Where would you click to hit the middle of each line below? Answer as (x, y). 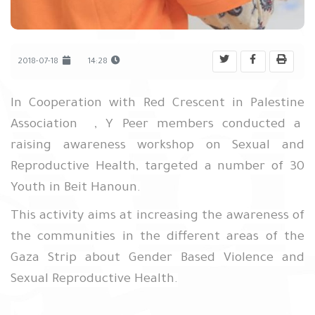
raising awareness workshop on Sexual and (157, 146)
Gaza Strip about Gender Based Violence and (157, 259)
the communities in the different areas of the (157, 238)
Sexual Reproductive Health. (94, 280)
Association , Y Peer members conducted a (157, 125)
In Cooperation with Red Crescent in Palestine (157, 104)
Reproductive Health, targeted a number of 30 (157, 167)
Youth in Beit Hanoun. (76, 188)
